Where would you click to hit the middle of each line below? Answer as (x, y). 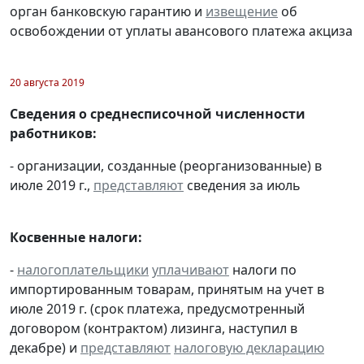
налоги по (263, 270)
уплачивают (191, 270)
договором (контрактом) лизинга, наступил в (154, 329)
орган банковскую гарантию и (108, 12)
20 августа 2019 (47, 83)
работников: (53, 134)
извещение (242, 12)
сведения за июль (242, 186)
